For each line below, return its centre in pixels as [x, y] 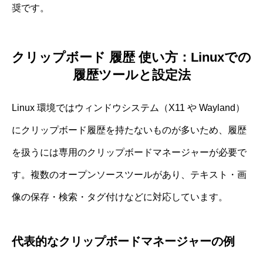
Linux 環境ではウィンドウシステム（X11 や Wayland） [128, 108]
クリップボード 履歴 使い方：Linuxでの [131, 58]
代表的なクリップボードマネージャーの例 [123, 242]
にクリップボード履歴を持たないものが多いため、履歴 [129, 130]
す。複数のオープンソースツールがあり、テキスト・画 [129, 175]
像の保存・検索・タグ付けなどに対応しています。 [120, 197]
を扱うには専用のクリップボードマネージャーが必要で [129, 153]
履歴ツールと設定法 [131, 75]
